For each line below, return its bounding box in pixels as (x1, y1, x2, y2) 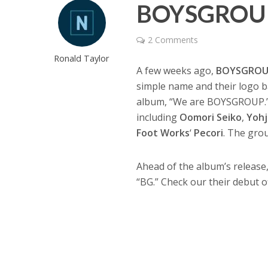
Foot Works (136, 126, 190, 139)
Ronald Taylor (54, 51, 110, 64)
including (136, 110, 180, 124)
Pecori (194, 126, 224, 139)
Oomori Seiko (179, 110, 242, 124)
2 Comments (148, 33, 199, 45)
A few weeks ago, (136, 63, 217, 77)
